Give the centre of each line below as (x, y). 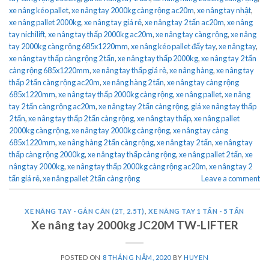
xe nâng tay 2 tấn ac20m (184, 22)
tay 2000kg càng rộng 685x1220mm (68, 46)
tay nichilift (27, 34)
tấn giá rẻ (24, 178)
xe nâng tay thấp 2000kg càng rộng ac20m (137, 166)
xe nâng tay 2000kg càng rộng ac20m (133, 10)
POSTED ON (81, 257)
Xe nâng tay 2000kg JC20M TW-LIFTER (134, 225)
